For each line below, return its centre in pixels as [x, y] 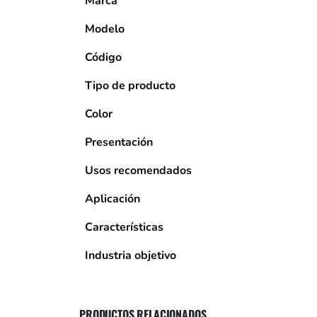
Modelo [105, 29]
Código [103, 57]
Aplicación [113, 199]
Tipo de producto [130, 86]
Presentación [119, 142]
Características [124, 227]
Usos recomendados [138, 171]
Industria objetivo [131, 255]
